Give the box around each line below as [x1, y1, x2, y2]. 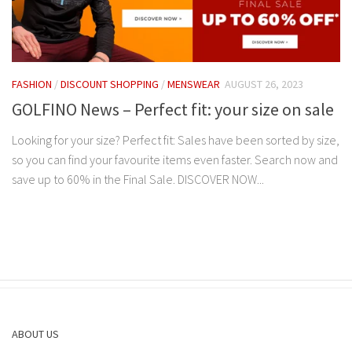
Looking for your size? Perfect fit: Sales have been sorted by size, [12, 131, 339, 148]
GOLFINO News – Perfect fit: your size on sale [12, 97, 334, 120]
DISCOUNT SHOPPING [60, 76, 159, 91]
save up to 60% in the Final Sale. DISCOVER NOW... [12, 170, 264, 187]
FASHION [12, 76, 52, 91]
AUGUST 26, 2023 [225, 76, 303, 91]
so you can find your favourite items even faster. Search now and [12, 151, 338, 167]
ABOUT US [12, 326, 59, 341]
